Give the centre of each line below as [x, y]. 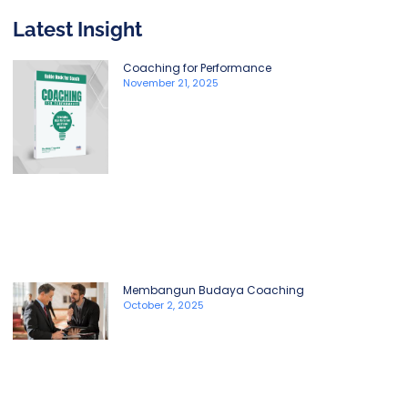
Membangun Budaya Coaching [214, 291]
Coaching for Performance [197, 67]
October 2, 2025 [163, 306]
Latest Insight [77, 29]
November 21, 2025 [171, 82]
